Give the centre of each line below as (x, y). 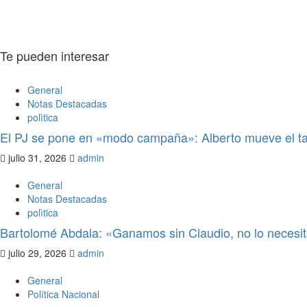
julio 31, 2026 (37, 158)
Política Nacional (63, 294)
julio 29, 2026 (37, 253)
